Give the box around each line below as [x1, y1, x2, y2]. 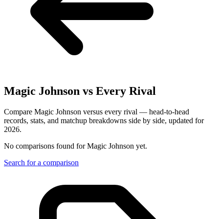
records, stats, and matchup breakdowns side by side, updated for [4, 116, 204, 125]
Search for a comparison [4, 158, 79, 167]
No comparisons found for [4, 141, 87, 150]
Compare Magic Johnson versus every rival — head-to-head [4, 107, 189, 116]
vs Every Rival [80, 84, 156, 97]
